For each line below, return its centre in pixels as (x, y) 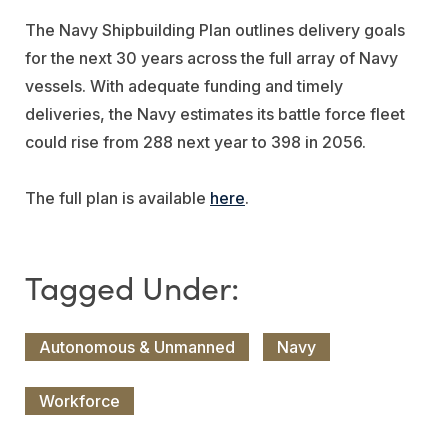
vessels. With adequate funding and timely (184, 85)
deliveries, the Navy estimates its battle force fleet (215, 113)
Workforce (79, 400)
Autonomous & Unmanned (137, 346)
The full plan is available (117, 197)
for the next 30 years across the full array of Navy (211, 57)
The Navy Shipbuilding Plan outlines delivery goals (215, 29)
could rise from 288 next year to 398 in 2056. (195, 141)
